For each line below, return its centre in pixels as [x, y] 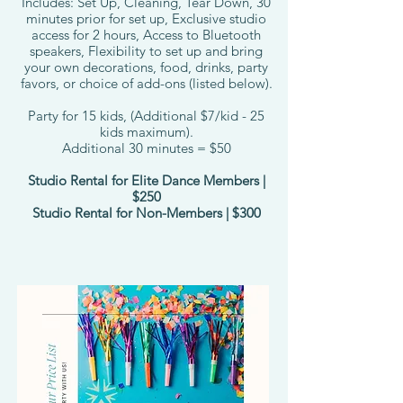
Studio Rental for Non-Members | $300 [146, 213]
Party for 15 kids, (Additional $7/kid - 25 [146, 116]
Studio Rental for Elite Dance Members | [146, 180]
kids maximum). [146, 132]
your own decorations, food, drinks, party [146, 67]
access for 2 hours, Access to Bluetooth [146, 35]
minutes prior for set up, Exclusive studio [146, 18]
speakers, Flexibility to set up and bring [146, 51]
